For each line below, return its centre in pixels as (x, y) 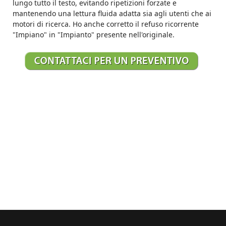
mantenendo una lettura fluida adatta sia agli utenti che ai (112, 14)
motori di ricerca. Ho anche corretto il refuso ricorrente (106, 24)
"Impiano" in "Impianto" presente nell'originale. (94, 35)
